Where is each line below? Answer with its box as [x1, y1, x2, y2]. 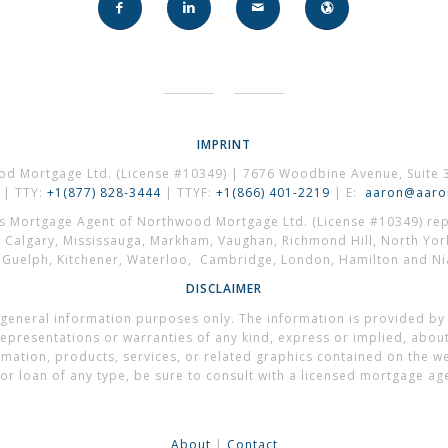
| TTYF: [165, 184, 217, 201]
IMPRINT [196, 135, 251, 153]
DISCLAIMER [185, 280, 262, 298]
